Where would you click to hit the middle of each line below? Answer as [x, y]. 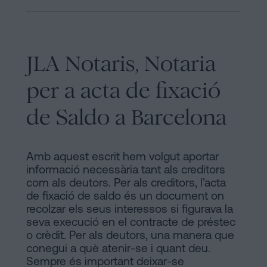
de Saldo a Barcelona [126, 117]
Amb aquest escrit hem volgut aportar [122, 156]
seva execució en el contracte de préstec [131, 221]
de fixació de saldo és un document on [125, 195]
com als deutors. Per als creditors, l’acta [126, 182]
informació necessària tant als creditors [126, 169]
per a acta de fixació [123, 90]
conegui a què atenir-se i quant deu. [118, 248]
